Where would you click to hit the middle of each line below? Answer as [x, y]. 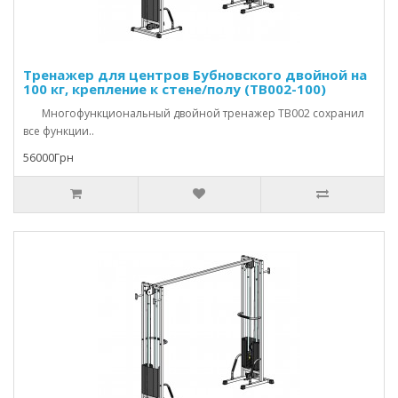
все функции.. [59, 131]
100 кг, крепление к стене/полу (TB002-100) [175, 89]
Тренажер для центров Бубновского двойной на [195, 75]
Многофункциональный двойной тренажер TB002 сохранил [194, 113]
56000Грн [48, 158]
